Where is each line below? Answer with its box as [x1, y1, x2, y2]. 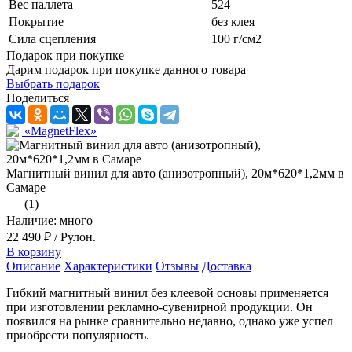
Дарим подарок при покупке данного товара [6, 62, 246, 76]
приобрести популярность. [6, 328, 149, 342]
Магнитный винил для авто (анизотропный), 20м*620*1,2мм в [6, 166, 344, 180]
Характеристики [64, 258, 152, 273]
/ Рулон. [54, 229, 96, 244]
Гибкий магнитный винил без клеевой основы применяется [6, 285, 328, 299]
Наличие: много [6, 213, 93, 227]
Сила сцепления [9, 31, 96, 46]
